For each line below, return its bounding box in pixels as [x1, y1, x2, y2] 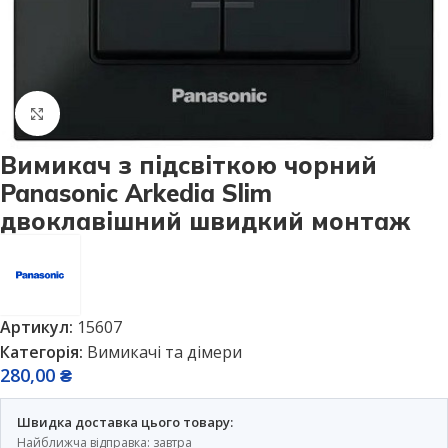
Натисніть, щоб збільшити [59, 103, 263, 123]
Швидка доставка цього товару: [17, 413, 233, 432]
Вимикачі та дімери [87, 341, 242, 364]
